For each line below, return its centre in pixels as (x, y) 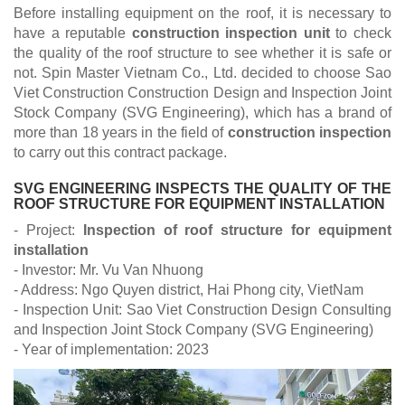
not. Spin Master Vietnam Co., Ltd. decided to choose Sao (202, 73)
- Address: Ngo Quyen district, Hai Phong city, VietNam (188, 290)
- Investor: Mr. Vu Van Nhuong (110, 270)
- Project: (48, 230)
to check (361, 33)
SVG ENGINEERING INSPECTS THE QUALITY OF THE (202, 188)
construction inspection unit (231, 33)
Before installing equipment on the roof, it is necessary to (202, 13)
